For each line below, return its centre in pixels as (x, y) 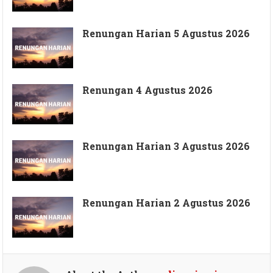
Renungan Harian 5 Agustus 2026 (166, 34)
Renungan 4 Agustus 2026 (148, 90)
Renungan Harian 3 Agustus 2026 (166, 146)
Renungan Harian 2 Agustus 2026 (167, 203)
